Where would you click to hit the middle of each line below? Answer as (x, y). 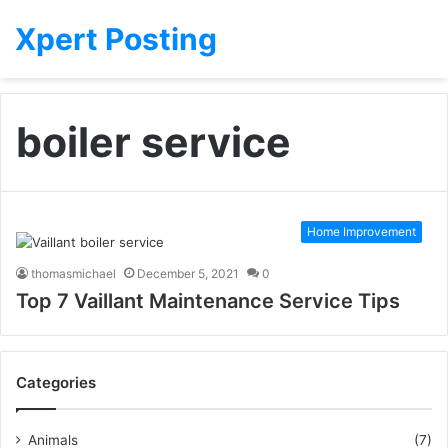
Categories (56, 382)
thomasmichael (73, 273)
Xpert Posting (116, 39)
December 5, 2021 (188, 273)
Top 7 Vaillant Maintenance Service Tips (208, 301)
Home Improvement (361, 231)
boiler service (153, 142)
